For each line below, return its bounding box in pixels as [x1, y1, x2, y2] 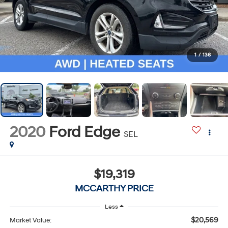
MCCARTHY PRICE [74, 182, 154, 194]
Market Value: [9, 216, 51, 224]
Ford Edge [48, 123, 120, 142]
